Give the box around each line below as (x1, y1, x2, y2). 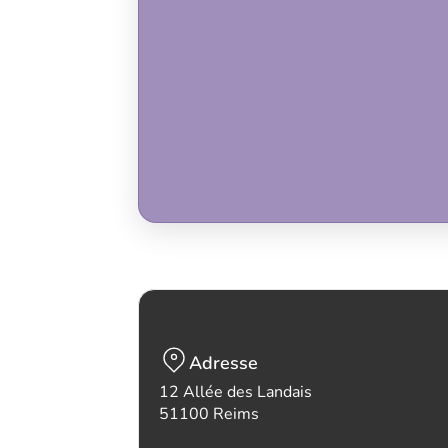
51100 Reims (159, 403, 259, 425)
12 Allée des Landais (159, 381, 312, 403)
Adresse (189, 351, 258, 375)
